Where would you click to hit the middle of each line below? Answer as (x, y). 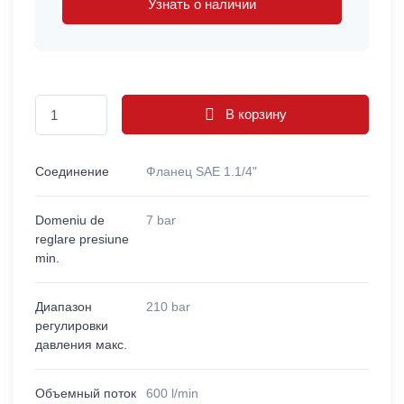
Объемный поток (86, 393)
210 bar (169, 306)
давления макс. (81, 344)
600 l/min (173, 393)
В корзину (254, 115)
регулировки (72, 325)
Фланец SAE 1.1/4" (202, 171)
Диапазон (64, 306)
